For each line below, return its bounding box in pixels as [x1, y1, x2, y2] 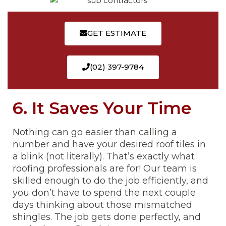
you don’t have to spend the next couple [13, 187, 196, 199]
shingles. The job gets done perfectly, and [13, 211, 201, 223]
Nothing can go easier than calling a [13, 127, 177, 138]
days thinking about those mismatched [13, 199, 192, 211]
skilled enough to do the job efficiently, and [13, 175, 208, 187]
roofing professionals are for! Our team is [13, 163, 197, 175]
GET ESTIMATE [87, 28, 146, 38]
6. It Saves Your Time [13, 97, 192, 119]
